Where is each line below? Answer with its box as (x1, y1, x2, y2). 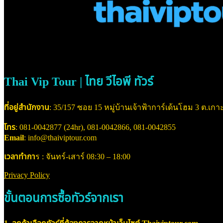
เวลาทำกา (4, 152, 35, 161)
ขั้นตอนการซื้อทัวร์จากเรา (4, 191, 123, 205)
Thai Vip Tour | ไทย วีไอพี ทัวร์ (4, 75, 153, 89)
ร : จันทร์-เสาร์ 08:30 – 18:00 (35, 152, 130, 161)
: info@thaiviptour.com (24, 133, 97, 142)
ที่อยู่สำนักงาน (4, 103, 49, 112)
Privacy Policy (4, 171, 50, 180)
